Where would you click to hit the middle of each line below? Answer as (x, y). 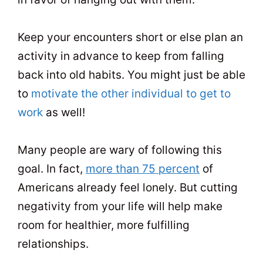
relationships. (53, 244)
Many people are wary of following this (120, 150)
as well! (64, 113)
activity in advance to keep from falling (121, 56)
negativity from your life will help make (120, 207)
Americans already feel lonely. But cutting (128, 188)
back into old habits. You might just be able (131, 75)
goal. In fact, (52, 169)
